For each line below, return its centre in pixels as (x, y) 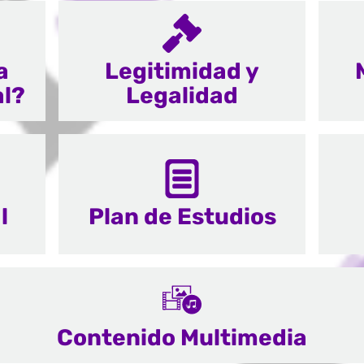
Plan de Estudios (182, 217)
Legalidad (182, 95)
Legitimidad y (182, 71)
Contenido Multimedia (182, 338)
